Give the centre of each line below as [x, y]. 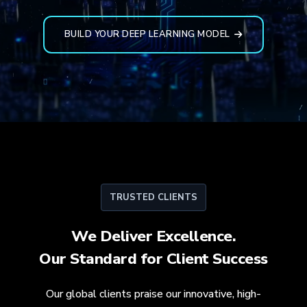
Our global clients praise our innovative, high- [153, 294]
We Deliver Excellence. [153, 236]
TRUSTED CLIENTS [153, 197]
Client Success [217, 258]
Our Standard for [103, 258]
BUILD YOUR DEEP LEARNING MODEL [147, 34]
